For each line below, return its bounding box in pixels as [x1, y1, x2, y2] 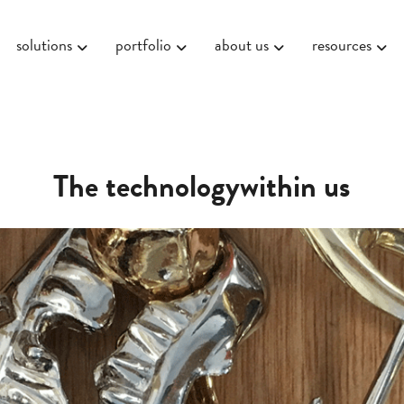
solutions [16, 32, 73, 57]
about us [215, 32, 270, 57]
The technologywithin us [53, 164, 351, 210]
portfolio [115, 32, 172, 57]
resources [312, 32, 372, 57]
